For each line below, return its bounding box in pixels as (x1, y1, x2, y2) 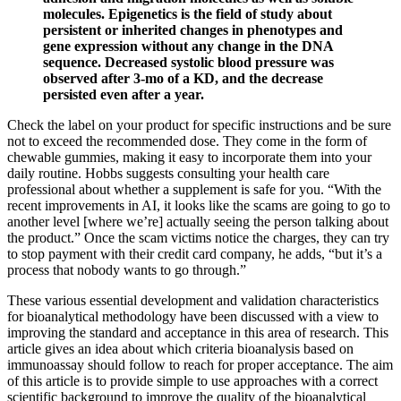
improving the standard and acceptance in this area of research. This (7, 325, 388, 341)
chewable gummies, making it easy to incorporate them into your (7, 149, 371, 166)
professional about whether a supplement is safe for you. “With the (7, 182, 381, 198)
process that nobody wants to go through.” (7, 262, 246, 278)
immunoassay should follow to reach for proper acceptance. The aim (7, 357, 393, 373)
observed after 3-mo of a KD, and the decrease (43, 71, 323, 87)
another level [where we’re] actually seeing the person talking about (7, 214, 388, 230)
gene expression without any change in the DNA (43, 38, 333, 55)
